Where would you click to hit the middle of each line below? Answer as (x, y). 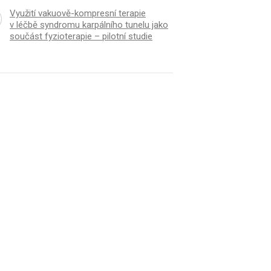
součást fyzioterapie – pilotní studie (81, 37)
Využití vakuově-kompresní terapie (77, 14)
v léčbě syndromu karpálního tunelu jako (89, 25)
